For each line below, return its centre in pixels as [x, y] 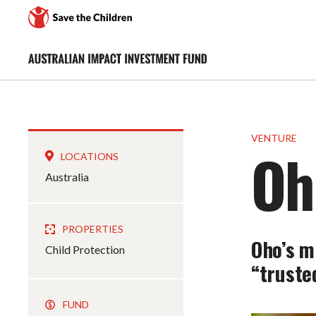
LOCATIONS [90, 156]
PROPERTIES [93, 229]
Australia [67, 177]
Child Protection [85, 249]
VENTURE [274, 138]
